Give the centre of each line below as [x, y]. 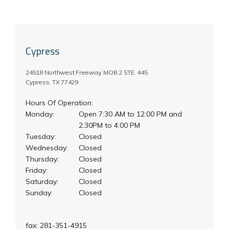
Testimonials [58, 25]
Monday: [40, 114]
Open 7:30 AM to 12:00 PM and [131, 114]
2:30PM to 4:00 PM [110, 125]
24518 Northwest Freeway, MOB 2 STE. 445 [87, 72]
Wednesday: [47, 148]
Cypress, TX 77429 [52, 82]
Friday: [37, 170]
